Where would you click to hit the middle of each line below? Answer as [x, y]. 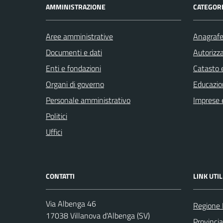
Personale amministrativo [88, 100]
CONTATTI [60, 176]
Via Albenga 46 [71, 203]
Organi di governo [75, 84]
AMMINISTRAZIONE [76, 6]
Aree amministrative [79, 36]
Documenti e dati [74, 52]
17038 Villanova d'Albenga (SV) [98, 215]
